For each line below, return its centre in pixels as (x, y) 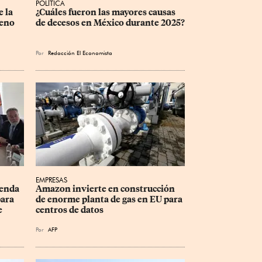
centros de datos (70, 210)
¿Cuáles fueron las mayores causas (106, 13)
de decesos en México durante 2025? (110, 23)
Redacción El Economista (80, 53)
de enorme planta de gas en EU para (110, 200)
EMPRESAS (51, 180)
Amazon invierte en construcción (106, 189)
